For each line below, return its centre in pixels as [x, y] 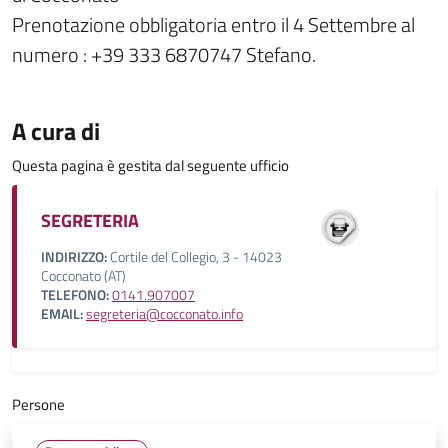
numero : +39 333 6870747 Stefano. [164, 54]
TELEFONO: [75, 295]
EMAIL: [62, 314]
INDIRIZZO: [74, 257]
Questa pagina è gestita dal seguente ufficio [150, 165]
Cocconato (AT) [83, 276]
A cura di [56, 131]
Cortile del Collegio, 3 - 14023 [194, 257]
